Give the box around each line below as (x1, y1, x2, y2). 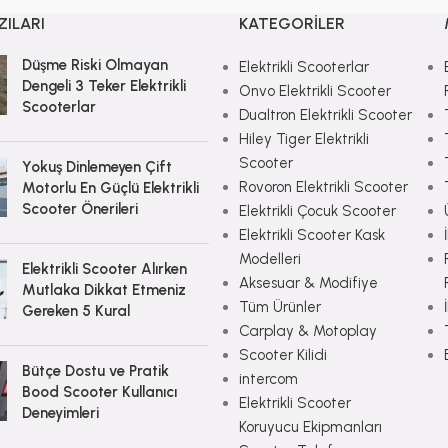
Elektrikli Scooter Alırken (21, 259, 187, 278)
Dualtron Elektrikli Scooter (238, 105, 412, 124)
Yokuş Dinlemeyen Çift (21, 157, 172, 176)
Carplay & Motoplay (238, 321, 377, 340)
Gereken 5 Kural (21, 301, 130, 320)
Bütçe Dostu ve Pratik (21, 361, 169, 380)
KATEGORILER (238, 13, 345, 33)
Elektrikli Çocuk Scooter (238, 201, 396, 220)
